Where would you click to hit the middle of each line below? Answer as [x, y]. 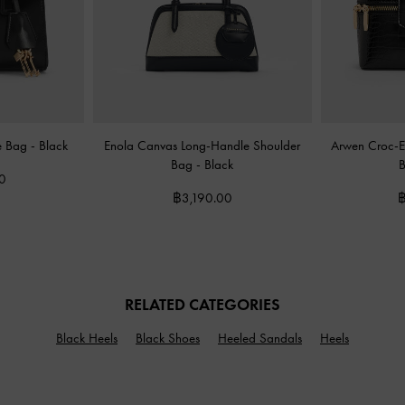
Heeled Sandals [260, 338]
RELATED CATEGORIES [202, 304]
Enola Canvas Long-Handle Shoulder [202, 146]
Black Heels [87, 338]
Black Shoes [168, 338]
